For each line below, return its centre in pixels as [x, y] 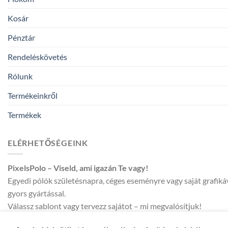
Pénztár [21, 37]
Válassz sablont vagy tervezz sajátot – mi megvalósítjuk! [105, 206]
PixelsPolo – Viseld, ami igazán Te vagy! [78, 168]
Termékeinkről [33, 95]
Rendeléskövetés [37, 56]
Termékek [24, 115]
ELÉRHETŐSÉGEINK [48, 142]
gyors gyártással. [37, 193]
